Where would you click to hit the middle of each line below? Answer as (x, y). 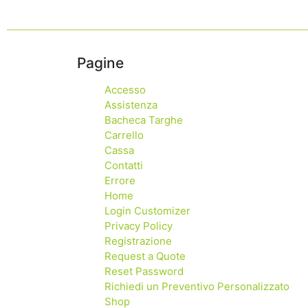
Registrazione (138, 241)
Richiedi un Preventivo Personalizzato (197, 286)
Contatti (124, 165)
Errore (120, 180)
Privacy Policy (139, 225)
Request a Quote (145, 256)
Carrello (124, 135)
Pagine (100, 63)
